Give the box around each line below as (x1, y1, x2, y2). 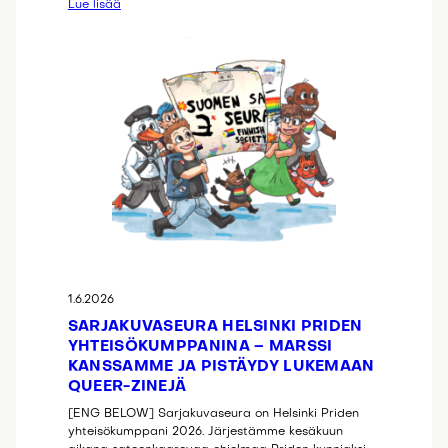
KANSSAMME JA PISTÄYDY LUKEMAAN (67, 360, 375, 375)
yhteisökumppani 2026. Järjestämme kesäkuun (67, 426, 343, 439)
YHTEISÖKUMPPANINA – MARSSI (67, 340, 333, 355)
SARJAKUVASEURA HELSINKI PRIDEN (67, 320, 363, 335)
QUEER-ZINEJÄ (67, 380, 187, 395)
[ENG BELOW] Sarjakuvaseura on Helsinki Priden (67, 408, 359, 421)
